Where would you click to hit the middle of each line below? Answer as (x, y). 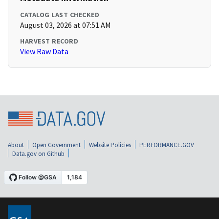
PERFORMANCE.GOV (167, 145)
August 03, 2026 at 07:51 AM (66, 25)
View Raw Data (44, 52)
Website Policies (110, 145)
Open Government (56, 145)
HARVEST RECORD (49, 41)
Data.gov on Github (38, 154)
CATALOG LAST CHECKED (60, 15)
